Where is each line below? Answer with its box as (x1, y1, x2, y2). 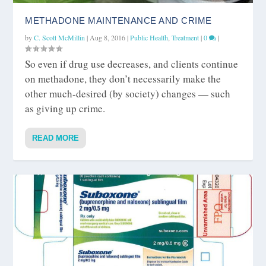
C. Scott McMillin (34, 33, 85, 43)
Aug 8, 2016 (90, 33, 126, 43)
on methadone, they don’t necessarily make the (25, 72, 221, 86)
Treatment (172, 33, 199, 43)
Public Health (130, 33, 169, 43)
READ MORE (32, 134, 80, 143)
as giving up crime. (25, 102, 106, 116)
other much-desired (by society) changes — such (25, 87, 231, 101)
